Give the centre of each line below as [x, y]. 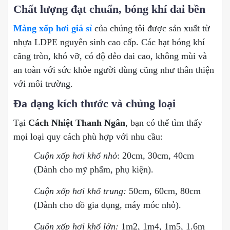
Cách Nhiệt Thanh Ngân [77, 123]
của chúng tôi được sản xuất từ [151, 28]
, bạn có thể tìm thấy [164, 123]
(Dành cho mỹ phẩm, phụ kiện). [94, 170]
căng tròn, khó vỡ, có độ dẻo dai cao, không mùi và [110, 56]
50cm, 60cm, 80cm [165, 191]
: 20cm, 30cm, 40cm [156, 156]
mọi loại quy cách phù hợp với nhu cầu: [88, 137]
